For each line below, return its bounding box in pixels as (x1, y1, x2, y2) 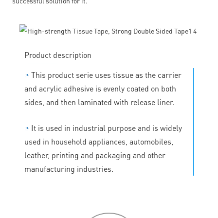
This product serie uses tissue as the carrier (29, 69, 182, 80)
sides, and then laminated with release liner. (24, 96, 174, 107)
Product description (24, 49, 91, 60)
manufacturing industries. (24, 163, 113, 174)
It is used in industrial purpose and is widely (29, 122, 182, 133)
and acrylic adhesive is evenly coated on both (24, 83, 176, 93)
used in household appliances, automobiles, (24, 136, 173, 146)
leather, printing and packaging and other (24, 149, 165, 160)
